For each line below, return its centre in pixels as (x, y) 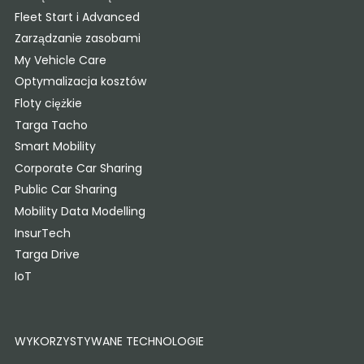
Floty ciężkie (48, 103)
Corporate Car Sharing (78, 168)
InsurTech (42, 233)
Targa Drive (47, 255)
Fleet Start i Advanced (77, 17)
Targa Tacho (51, 125)
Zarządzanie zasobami (77, 39)
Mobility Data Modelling (80, 211)
